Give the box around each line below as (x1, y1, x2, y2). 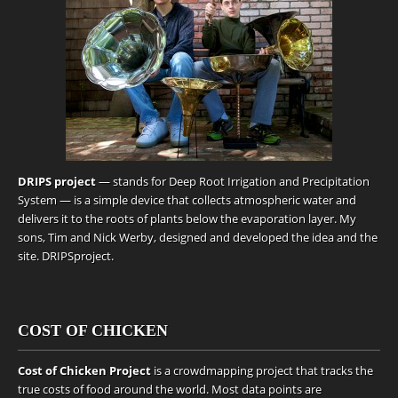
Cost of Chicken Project (18, 362, 154, 378)
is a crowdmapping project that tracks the (154, 362, 373, 378)
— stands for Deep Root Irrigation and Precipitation (99, 173, 370, 189)
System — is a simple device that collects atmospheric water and (18, 192, 356, 208)
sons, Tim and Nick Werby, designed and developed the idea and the (18, 229, 378, 245)
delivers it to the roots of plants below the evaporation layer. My (18, 211, 356, 227)
